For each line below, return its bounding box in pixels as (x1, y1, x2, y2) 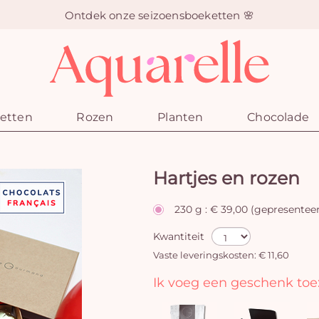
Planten (157, 110, 204, 124)
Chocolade (247, 110, 309, 124)
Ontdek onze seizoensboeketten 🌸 (64, 8, 255, 21)
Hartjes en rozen (153, 167, 300, 189)
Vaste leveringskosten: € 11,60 (153, 250, 289, 261)
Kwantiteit (153, 230, 204, 243)
